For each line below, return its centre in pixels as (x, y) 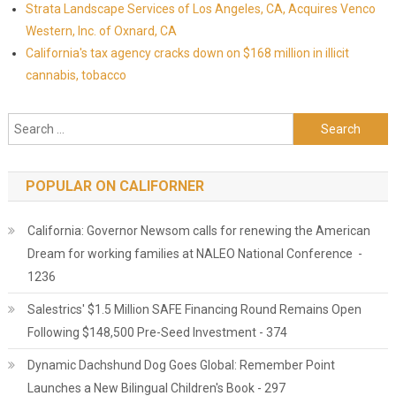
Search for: (324, 124)
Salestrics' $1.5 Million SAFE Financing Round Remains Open (194, 309)
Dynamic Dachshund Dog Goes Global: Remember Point (181, 365)
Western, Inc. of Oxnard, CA (101, 31)
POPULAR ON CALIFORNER (114, 186)
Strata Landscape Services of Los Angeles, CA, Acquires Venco (200, 9)
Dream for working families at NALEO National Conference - (194, 254)
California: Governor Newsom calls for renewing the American (198, 231)
